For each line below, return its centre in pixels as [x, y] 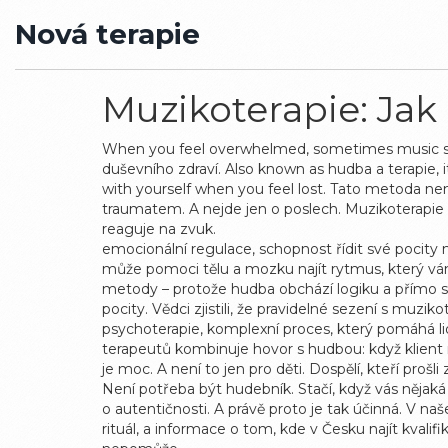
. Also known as [273, 169]
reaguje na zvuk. [159, 229]
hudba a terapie [382, 169]
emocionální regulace [177, 249]
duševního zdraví [160, 169]
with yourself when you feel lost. [214, 189]
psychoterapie [151, 329]
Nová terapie [107, 34]
